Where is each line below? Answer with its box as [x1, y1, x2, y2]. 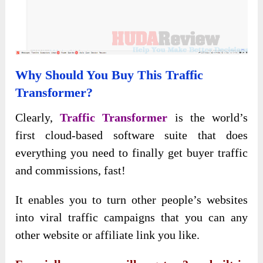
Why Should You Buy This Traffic [15, 68, 204, 83]
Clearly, [15, 111, 60, 124]
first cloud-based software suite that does [15, 129, 248, 142]
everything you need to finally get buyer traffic [15, 146, 248, 160]
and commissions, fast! [15, 164, 126, 177]
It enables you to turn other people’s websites [15, 193, 248, 207]
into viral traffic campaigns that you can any [15, 211, 248, 224]
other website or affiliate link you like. [15, 228, 200, 242]
